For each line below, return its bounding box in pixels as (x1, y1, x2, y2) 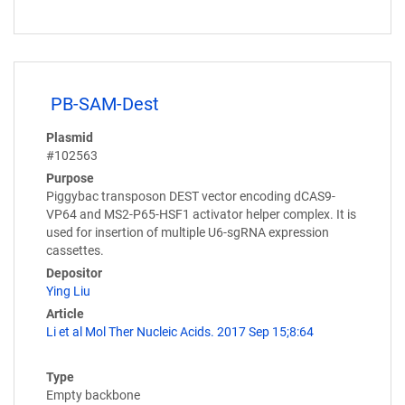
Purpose (46, 170, 94, 185)
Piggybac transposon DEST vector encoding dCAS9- (46, 188, 335, 203)
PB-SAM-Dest (51, 93, 159, 115)
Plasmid (46, 129, 93, 145)
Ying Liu (46, 283, 90, 298)
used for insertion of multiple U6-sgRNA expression (46, 224, 329, 240)
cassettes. (46, 242, 104, 258)
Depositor (46, 265, 102, 280)
